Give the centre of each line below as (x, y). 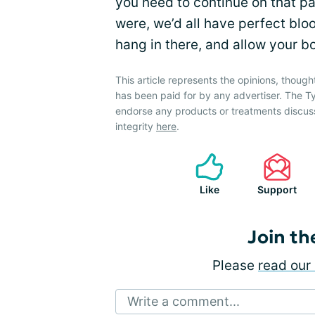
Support (277, 189)
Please (235, 265)
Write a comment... (184, 301)
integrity (136, 126)
